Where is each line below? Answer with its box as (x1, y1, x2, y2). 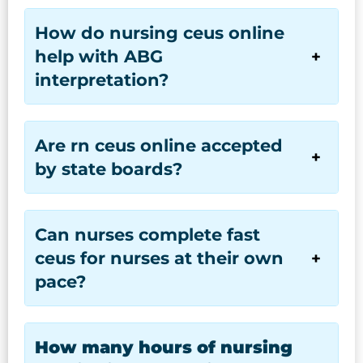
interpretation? (35, 69, 169, 91)
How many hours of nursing (35, 336, 293, 358)
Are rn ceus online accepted (35, 135, 283, 156)
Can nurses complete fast (35, 224, 260, 246)
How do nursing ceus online (35, 22, 284, 44)
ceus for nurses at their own (35, 247, 284, 269)
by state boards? (35, 158, 182, 180)
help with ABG (35, 45, 163, 67)
